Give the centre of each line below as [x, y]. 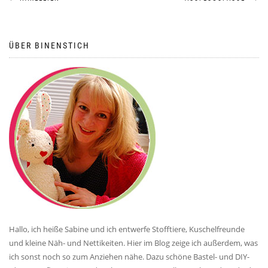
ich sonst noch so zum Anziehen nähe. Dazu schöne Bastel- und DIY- [129, 257]
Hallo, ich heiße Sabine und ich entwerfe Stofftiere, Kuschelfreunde [127, 229]
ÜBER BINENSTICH [49, 45]
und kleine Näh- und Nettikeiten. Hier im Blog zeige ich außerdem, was [133, 243]
